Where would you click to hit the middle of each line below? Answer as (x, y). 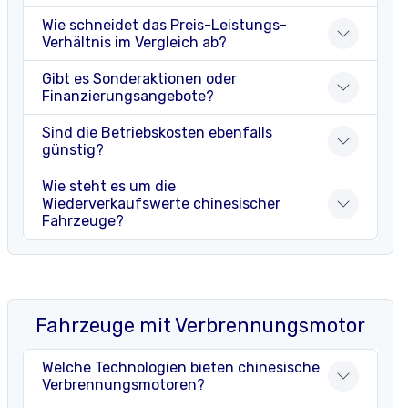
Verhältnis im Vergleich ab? (134, 43)
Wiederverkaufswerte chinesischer (161, 204)
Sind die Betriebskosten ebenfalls (157, 133)
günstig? (73, 150)
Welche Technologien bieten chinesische (181, 368)
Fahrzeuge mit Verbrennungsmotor (200, 326)
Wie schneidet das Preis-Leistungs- (164, 25)
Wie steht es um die (109, 187)
